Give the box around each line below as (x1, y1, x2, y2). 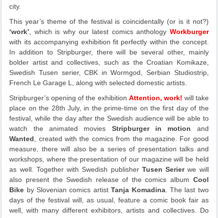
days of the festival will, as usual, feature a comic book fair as (9, 196, 209, 204)
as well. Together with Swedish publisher (9, 165, 142, 173)
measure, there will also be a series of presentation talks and (9, 145, 209, 153)
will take (182, 93, 209, 102)
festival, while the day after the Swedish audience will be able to (9, 114, 209, 122)
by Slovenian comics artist (24, 185, 111, 194)
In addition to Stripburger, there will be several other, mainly (9, 48, 209, 56)
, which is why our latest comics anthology (29, 27, 170, 36)
